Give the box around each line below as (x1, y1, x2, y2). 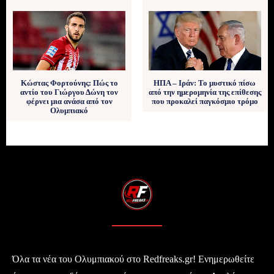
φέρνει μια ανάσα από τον (26, 96, 113, 106)
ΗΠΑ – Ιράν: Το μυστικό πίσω (154, 78, 256, 87)
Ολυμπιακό (50, 105, 89, 115)
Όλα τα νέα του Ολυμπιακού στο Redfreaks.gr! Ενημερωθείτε (12, 253, 254, 264)
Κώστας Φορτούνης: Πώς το (20, 78, 118, 87)
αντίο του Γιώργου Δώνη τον (20, 87, 119, 97)
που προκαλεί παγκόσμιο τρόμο (151, 96, 258, 106)
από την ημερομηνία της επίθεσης (148, 87, 261, 97)
